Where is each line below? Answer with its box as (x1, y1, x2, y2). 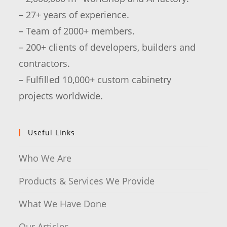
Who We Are (19, 152, 72, 164)
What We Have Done (19, 197, 107, 210)
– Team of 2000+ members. (19, 24, 135, 37)
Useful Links (28, 127, 75, 137)
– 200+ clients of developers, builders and (19, 41, 196, 53)
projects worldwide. (19, 89, 103, 102)
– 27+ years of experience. (19, 8, 130, 21)
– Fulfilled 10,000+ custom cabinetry (19, 73, 172, 86)
